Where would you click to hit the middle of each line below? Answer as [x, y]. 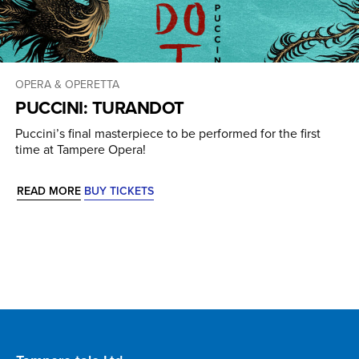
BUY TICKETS [119, 191]
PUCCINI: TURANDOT [100, 108]
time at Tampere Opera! [81, 149]
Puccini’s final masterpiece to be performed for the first [168, 133]
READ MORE [49, 191]
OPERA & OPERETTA [67, 85]
